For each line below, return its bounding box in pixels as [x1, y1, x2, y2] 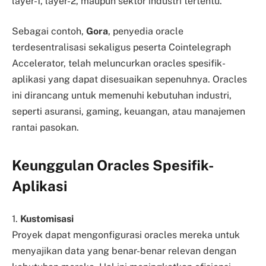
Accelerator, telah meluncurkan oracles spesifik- [12, 58, 226, 69]
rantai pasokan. [12, 122, 79, 134]
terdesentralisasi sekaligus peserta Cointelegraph [12, 42, 231, 53]
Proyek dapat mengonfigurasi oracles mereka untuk [12, 229, 240, 241]
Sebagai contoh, [12, 26, 86, 37]
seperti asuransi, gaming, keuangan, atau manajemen [12, 106, 245, 118]
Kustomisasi [20, 213, 74, 225]
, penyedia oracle [108, 26, 183, 37]
